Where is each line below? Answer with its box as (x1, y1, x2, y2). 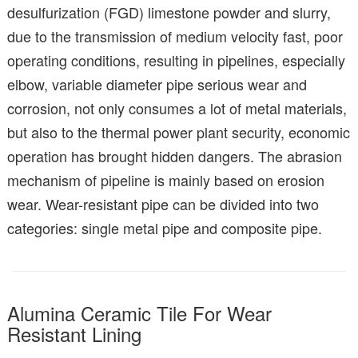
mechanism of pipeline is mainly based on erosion (7, 169, 324, 191)
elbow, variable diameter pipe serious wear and (7, 74, 307, 95)
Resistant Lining (7, 320, 141, 348)
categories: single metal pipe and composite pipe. (7, 217, 322, 239)
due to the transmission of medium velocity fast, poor (7, 26, 343, 47)
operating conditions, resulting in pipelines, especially (7, 50, 345, 71)
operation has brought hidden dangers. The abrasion (7, 145, 342, 167)
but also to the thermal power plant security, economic (7, 121, 350, 143)
